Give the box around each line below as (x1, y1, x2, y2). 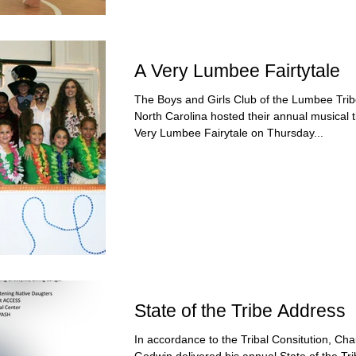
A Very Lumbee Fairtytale (134, 60, 340, 82)
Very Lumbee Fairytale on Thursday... (134, 126, 323, 140)
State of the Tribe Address (134, 300, 346, 321)
